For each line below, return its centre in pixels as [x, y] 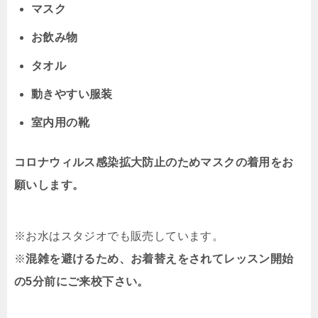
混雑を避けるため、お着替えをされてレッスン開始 [160, 258]
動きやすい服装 [72, 94]
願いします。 [49, 185]
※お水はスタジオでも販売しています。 [119, 236]
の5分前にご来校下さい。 [82, 281]
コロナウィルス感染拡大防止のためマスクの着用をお [154, 162]
